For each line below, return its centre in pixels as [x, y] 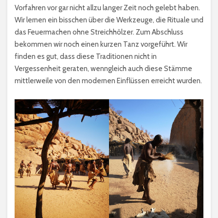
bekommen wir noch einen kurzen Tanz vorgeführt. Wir [101, 45]
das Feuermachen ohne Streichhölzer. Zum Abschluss [99, 32]
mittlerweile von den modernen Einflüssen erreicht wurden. [108, 81]
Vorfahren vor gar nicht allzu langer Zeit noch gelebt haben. [107, 8]
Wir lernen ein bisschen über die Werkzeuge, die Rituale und [109, 20]
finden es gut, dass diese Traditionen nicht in [86, 57]
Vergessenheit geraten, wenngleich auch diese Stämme [103, 69]
